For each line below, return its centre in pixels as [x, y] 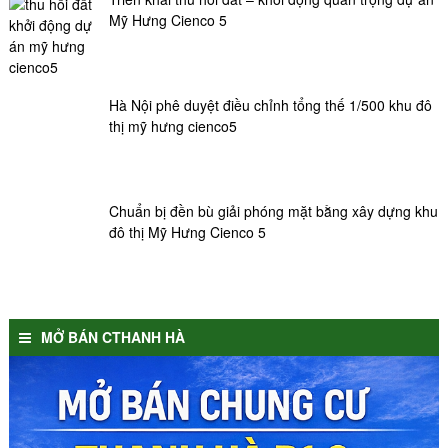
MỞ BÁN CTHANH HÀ [112, 337]
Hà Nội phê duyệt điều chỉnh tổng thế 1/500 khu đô [270, 105]
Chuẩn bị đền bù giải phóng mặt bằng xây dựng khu [273, 211]
